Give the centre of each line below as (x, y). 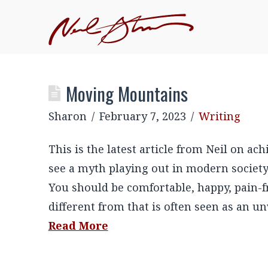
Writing (220, 116)
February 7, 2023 (142, 116)
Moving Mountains (127, 93)
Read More (78, 225)
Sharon (67, 116)
